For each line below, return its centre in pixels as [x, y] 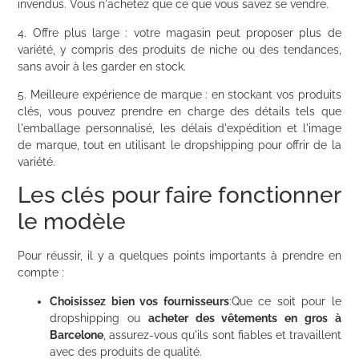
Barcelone [77, 335]
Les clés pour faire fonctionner [179, 196]
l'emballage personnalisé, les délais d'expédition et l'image [179, 129]
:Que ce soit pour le [285, 301]
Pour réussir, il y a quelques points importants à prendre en [179, 256]
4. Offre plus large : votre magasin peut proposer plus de [179, 32]
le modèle [72, 222]
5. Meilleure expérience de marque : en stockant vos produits [179, 95]
